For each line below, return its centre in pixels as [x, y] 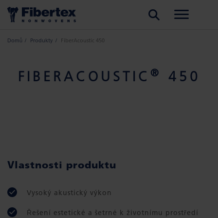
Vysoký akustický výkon [69, 193]
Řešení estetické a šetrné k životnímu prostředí [113, 213]
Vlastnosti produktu [62, 165]
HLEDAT [152, 6]
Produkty [42, 40]
